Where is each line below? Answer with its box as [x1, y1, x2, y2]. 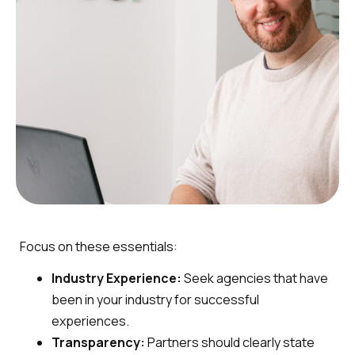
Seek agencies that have [184, 269, 328, 288]
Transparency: [52, 334, 147, 352]
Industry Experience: [52, 269, 184, 288]
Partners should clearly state [147, 334, 315, 352]
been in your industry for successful [52, 291, 259, 309]
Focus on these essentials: [20, 238, 177, 256]
